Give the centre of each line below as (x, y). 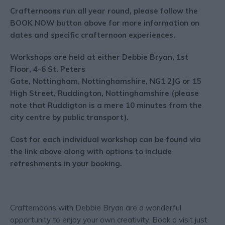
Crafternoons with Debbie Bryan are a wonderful (96, 208)
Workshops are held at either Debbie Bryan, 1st (99, 57)
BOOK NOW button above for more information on (105, 23)
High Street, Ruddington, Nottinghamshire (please (104, 93)
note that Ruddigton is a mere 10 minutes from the (106, 105)
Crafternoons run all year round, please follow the (104, 11)
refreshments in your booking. (66, 164)
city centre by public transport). (69, 118)
